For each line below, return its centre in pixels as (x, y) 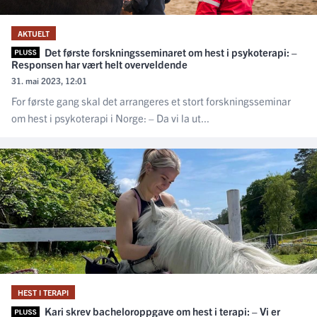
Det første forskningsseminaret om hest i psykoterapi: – (169, 52)
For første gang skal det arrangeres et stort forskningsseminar (151, 101)
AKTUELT (34, 33)
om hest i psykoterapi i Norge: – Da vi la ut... (110, 118)
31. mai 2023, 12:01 (49, 81)
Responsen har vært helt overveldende (99, 64)
